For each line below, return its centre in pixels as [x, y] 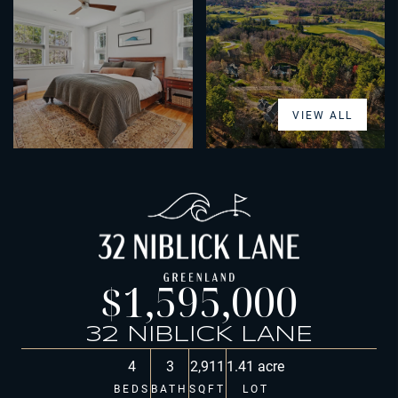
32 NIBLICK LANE [199, 335]
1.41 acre [255, 365]
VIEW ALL [322, 115]
